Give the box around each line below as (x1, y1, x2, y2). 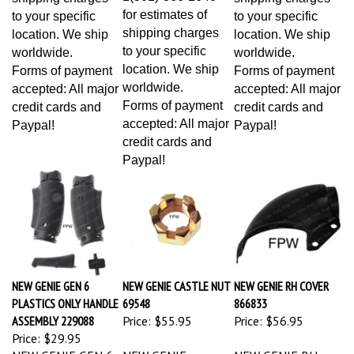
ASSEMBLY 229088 (12, 305, 94, 322)
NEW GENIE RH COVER (234, 270, 329, 287)
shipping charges (122, 18, 219, 32)
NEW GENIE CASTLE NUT (122, 270, 230, 287)
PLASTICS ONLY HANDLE (12, 288, 119, 304)
